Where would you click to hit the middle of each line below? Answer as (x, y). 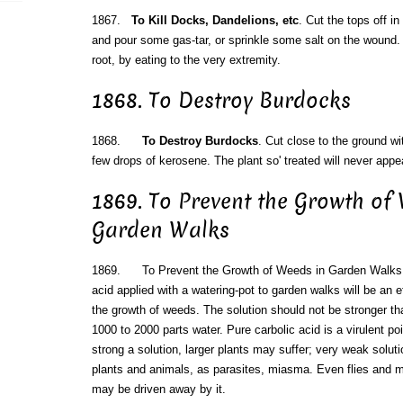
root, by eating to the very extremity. (186, 60)
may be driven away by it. (158, 389)
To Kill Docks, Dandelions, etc (215, 21)
